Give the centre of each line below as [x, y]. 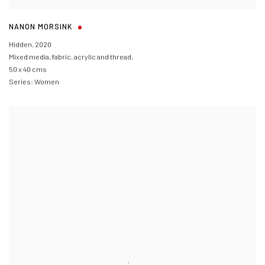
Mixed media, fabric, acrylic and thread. [71, 56]
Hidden [20, 44]
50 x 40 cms [28, 69]
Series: [21, 81]
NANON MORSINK [41, 27]
